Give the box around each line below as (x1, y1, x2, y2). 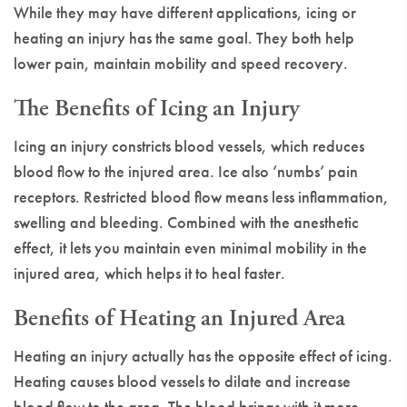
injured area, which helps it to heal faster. (14, 263, 285, 283)
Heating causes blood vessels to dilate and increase (14, 371, 351, 392)
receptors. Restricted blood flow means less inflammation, (14, 186, 389, 207)
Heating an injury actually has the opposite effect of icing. (14, 345, 392, 366)
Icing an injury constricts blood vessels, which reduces (14, 135, 364, 156)
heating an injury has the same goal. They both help (14, 27, 354, 48)
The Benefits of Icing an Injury (14, 94, 300, 124)
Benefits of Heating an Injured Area (14, 303, 345, 333)
